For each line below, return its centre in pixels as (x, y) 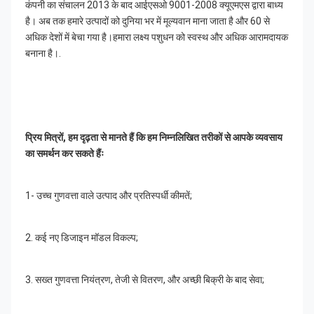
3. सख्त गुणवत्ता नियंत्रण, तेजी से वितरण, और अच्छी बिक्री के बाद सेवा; (145, 280)
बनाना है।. (43, 54)
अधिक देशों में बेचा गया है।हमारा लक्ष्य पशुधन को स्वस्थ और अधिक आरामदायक (157, 37)
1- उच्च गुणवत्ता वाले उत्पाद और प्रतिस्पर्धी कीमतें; (109, 196)
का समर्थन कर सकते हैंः (64, 154)
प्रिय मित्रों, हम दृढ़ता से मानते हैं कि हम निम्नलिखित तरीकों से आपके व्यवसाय (154, 138)
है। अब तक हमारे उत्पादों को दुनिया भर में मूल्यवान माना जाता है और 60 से (148, 21)
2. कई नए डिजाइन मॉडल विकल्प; (82, 238)
